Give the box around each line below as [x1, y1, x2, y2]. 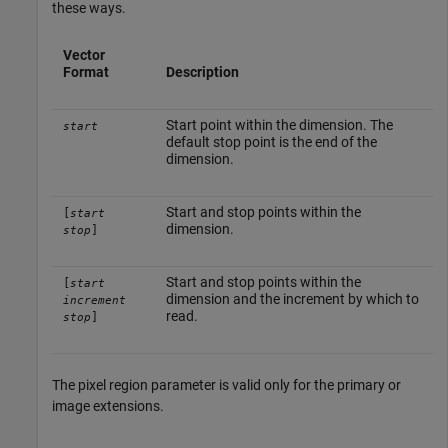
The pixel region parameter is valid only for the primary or [52, 377, 401, 394]
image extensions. [52, 398, 164, 415]
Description [165, 64, 239, 81]
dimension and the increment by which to [165, 291, 419, 308]
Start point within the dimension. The [165, 117, 393, 134]
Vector [62, 47, 105, 64]
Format [62, 64, 109, 81]
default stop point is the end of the [165, 134, 377, 151]
